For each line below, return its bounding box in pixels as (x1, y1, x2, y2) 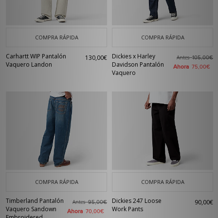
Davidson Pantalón (112, 60, 164, 69)
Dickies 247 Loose (112, 197, 162, 205)
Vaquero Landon (6, 60, 52, 69)
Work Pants (112, 205, 143, 213)
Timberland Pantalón (6, 197, 64, 205)
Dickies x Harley (112, 52, 155, 60)
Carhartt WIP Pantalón (6, 52, 66, 60)
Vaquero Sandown (6, 205, 56, 213)
